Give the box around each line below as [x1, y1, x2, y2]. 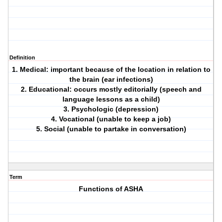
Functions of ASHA [79, 185, 144, 193]
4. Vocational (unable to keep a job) [51, 115, 171, 123]
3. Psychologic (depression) [63, 105, 159, 113]
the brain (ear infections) [69, 75, 153, 84]
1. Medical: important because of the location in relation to [11, 65, 211, 74]
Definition [9, 55, 35, 61]
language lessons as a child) [62, 95, 160, 104]
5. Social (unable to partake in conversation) [36, 125, 186, 133]
